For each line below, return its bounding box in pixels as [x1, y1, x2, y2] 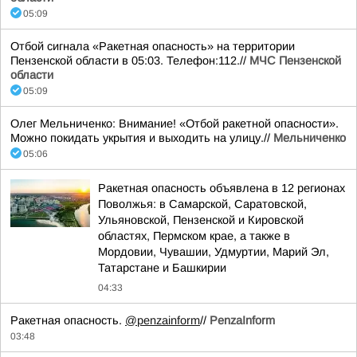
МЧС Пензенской [249, 54, 341, 67]
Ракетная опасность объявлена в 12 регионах [98, 182, 345, 194]
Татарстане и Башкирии [98, 261, 226, 274]
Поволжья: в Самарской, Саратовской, [98, 198, 307, 210]
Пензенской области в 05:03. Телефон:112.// [10, 54, 249, 67]
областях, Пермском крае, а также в [98, 229, 290, 242]
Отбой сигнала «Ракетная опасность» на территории [10, 40, 295, 53]
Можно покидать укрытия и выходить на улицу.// [10, 131, 273, 144]
